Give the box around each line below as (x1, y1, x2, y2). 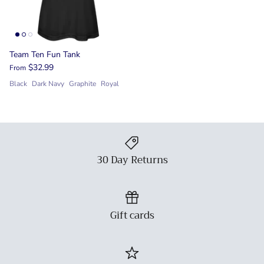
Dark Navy (32, 79, 64, 89)
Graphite (69, 79, 96, 89)
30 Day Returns (96, 151, 168, 169)
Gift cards (110, 206, 154, 224)
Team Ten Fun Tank (9, 49, 80, 61)
